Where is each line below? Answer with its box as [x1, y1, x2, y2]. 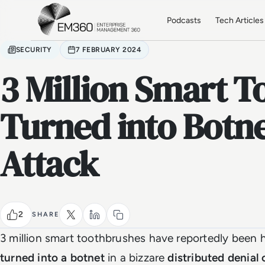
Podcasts [167, 15, 202, 25]
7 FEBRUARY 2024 [75, 46, 142, 54]
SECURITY [16, 46, 52, 54]
